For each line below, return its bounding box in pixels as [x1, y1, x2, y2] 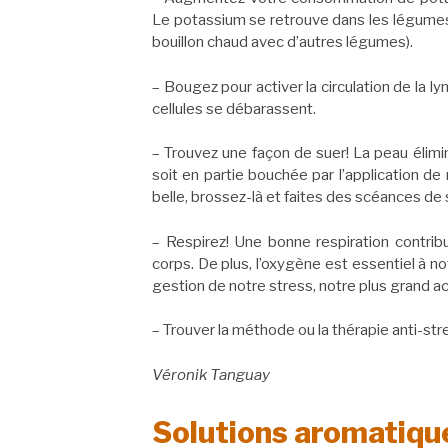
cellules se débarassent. [152, 99, 316, 118]
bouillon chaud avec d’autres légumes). [152, 33, 413, 52]
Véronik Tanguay [152, 365, 270, 384]
